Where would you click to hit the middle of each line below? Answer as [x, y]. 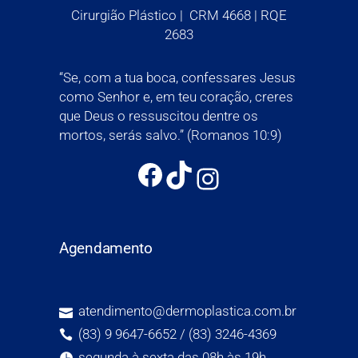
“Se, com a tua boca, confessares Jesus [177, 78]
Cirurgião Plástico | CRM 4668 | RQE [179, 16]
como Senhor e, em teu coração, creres [176, 97]
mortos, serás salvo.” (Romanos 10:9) [171, 135]
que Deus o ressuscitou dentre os [159, 116]
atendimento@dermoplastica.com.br [187, 311]
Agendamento [106, 249]
